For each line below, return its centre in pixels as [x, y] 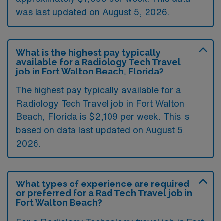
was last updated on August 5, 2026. [93, 12]
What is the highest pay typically [88, 52]
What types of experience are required [103, 184]
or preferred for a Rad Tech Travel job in [104, 193]
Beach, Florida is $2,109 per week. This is [103, 116]
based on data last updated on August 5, [101, 129]
